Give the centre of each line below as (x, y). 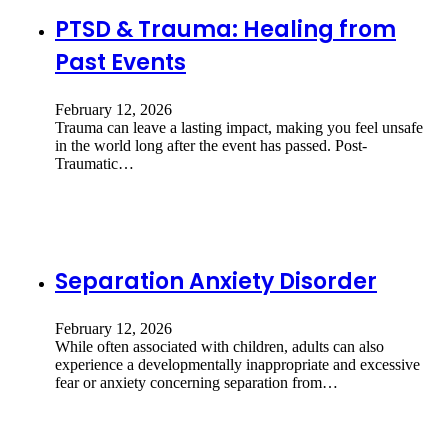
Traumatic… (94, 163)
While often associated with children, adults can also (219, 346)
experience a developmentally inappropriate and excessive (237, 364)
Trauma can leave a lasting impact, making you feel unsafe (239, 127)
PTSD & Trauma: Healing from (225, 29)
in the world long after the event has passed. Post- (211, 145)
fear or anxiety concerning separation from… (196, 382)
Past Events (120, 62)
